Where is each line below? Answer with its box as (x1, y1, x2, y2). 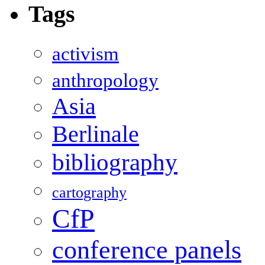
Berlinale (52, 121, 139, 148)
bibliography (52, 148, 177, 176)
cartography (52, 184, 127, 202)
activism (52, 43, 119, 65)
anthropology (52, 70, 159, 92)
